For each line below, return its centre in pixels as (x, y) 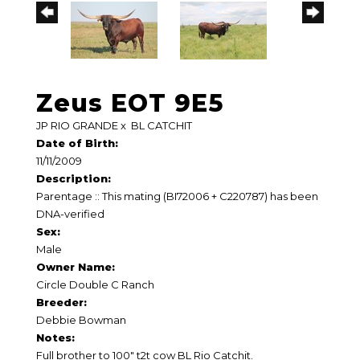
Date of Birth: (77, 143)
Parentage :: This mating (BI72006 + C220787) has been (177, 196)
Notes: (55, 338)
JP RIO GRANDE (77, 126)
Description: (74, 179)
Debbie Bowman (81, 320)
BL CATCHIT (162, 126)
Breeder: (61, 303)
